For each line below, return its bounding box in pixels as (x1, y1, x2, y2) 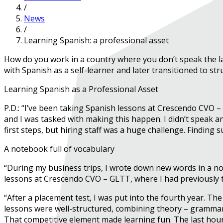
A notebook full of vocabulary (4, 143, 114, 154)
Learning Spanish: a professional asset (24, 34, 169, 46)
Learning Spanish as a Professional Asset (4, 83, 158, 95)
